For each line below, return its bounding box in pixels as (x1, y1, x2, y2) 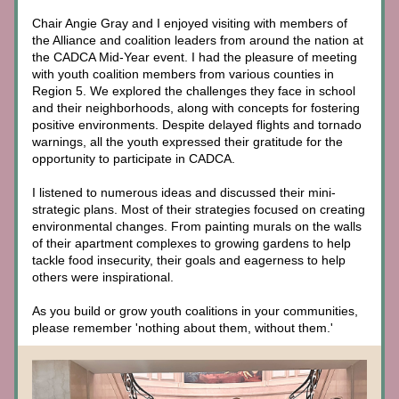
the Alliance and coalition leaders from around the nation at (32, 33, 363, 47)
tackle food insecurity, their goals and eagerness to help (32, 253, 346, 267)
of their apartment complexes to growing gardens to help (32, 236, 351, 250)
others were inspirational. (32, 270, 174, 284)
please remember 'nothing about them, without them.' (32, 321, 337, 335)
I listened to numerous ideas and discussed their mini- (32, 185, 336, 199)
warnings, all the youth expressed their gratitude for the (32, 134, 343, 149)
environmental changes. (32, 219, 171, 233)
